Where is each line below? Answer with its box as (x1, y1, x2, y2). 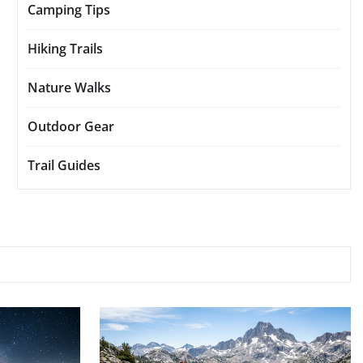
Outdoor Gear (28, 117, 114, 136)
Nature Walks (28, 79, 111, 97)
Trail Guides (28, 156, 100, 175)
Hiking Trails (28, 40, 103, 58)
